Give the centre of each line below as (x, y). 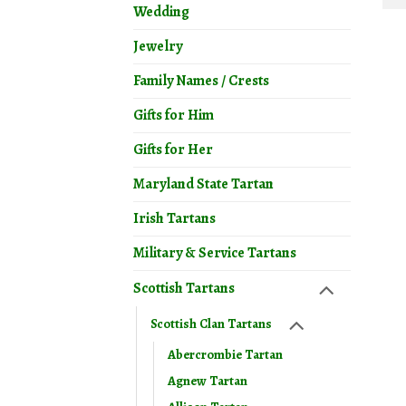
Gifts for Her (173, 150)
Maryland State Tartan (203, 184)
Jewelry (158, 47)
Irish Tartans (174, 219)
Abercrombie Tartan (225, 355)
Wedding (161, 12)
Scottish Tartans (184, 289)
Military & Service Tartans (215, 253)
